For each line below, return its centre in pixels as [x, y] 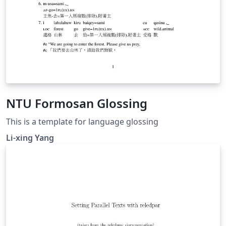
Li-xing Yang [30, 138]
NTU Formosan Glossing [77, 103]
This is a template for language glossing [82, 122]
